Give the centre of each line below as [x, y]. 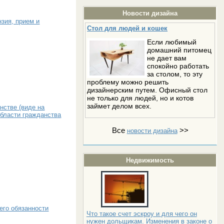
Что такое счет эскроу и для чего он [141, 213]
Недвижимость [150, 160]
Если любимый [172, 42]
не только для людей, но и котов [140, 98]
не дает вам [167, 58]
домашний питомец [179, 50]
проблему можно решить [128, 82]
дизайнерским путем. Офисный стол [147, 90]
